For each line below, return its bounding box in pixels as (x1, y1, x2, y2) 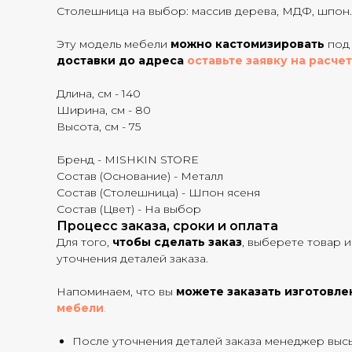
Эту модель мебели (57, 37, 170, 51)
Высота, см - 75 (57, 119, 141, 134)
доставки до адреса (57, 53, 187, 68)
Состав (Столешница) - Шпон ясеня (57, 185, 260, 200)
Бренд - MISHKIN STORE (57, 152, 199, 167)
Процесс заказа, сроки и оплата (57, 218, 278, 233)
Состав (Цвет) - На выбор (57, 202, 201, 216)
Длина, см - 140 (57, 86, 141, 101)
